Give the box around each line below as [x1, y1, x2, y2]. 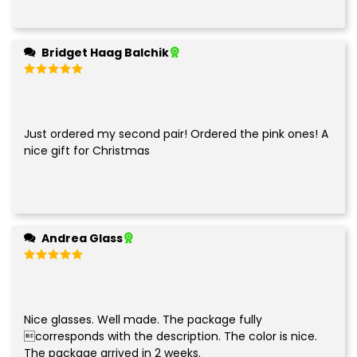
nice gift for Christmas [24, 142, 150, 159]
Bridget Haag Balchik [41, 44, 169, 61]
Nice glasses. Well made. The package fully [24, 311, 262, 328]
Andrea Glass [41, 229, 123, 246]
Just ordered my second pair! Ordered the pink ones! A [24, 125, 328, 142]
